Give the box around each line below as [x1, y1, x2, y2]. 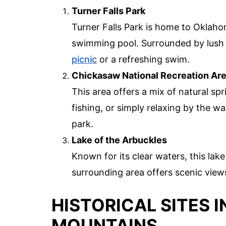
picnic [72, 54, 97, 65]
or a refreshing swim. [97, 54, 190, 65]
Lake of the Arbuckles [72, 135, 167, 146]
